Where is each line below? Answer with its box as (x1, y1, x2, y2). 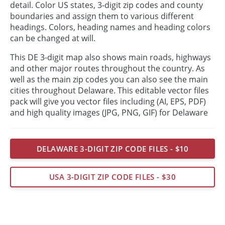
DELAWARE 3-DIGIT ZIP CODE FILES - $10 (37, 144, 188, 154)
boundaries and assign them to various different (10, 10, 194, 22)
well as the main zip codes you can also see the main (10, 73, 208, 85)
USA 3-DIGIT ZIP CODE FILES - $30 (49, 172, 176, 182)
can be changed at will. (10, 32, 95, 44)
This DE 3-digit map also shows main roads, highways (10, 51, 211, 63)
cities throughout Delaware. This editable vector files (10, 84, 209, 96)
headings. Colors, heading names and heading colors (10, 21, 210, 33)
